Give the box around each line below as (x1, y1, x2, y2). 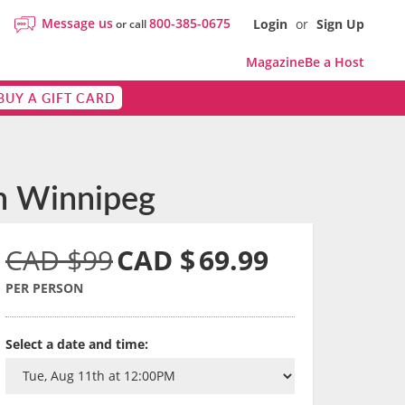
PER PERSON (5, 279, 83, 297)
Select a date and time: (5, 335, 148, 353)
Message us (42, 14, 113, 32)
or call (113, 16, 149, 32)
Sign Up (316, 15, 364, 33)
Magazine (246, 53, 305, 71)
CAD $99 (5, 241, 113, 278)
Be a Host (305, 53, 364, 71)
